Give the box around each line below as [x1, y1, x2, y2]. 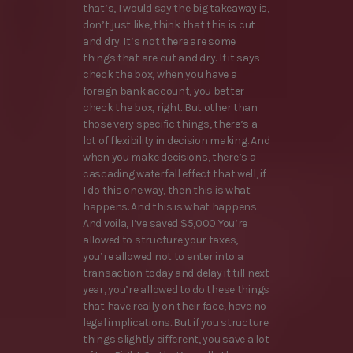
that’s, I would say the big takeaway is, [83, 2, 269, 16]
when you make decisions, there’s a [83, 150, 256, 165]
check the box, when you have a [83, 68, 237, 82]
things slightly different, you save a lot [83, 333, 269, 347]
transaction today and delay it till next [83, 266, 269, 281]
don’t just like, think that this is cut [83, 18, 256, 32]
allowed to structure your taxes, [83, 233, 239, 247]
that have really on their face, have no [83, 299, 267, 314]
